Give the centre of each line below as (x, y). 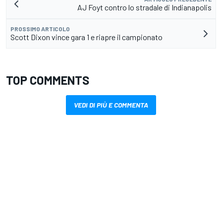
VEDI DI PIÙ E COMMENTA (111, 105)
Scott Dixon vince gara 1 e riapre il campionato (86, 37)
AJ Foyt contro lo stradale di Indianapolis (144, 7)
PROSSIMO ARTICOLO (40, 29)
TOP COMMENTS (48, 80)
